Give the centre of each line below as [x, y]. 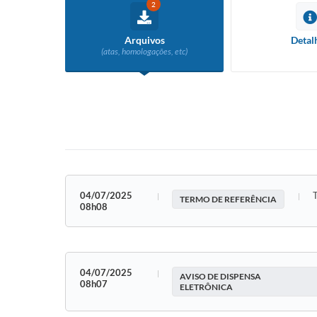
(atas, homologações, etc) [144, 51]
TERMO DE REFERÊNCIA [228, 199]
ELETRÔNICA [206, 287]
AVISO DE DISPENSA [220, 276]
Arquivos [144, 40]
